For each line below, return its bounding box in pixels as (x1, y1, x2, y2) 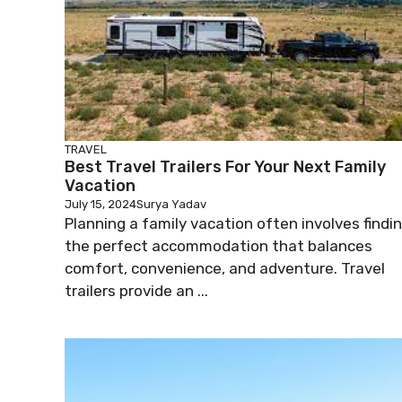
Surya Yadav (136, 197, 206, 211)
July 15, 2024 (65, 197, 136, 211)
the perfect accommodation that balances (65, 237, 372, 255)
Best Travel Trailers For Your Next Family (65, 157, 386, 177)
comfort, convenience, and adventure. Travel (65, 259, 385, 277)
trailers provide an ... (65, 282, 208, 300)
